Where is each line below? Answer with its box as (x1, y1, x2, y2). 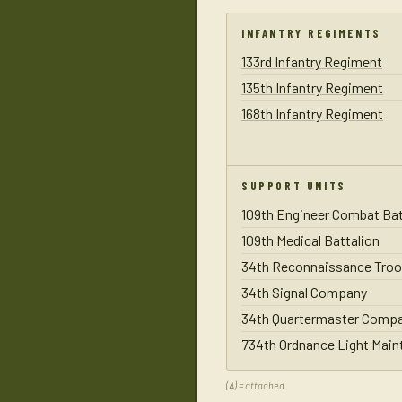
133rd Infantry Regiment (241, 53, 382, 71)
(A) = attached (226, 380, 284, 392)
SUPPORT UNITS (241, 179, 346, 194)
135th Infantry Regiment (241, 79, 383, 97)
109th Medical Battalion (241, 232, 380, 249)
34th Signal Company (241, 284, 367, 301)
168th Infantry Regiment (241, 105, 383, 123)
